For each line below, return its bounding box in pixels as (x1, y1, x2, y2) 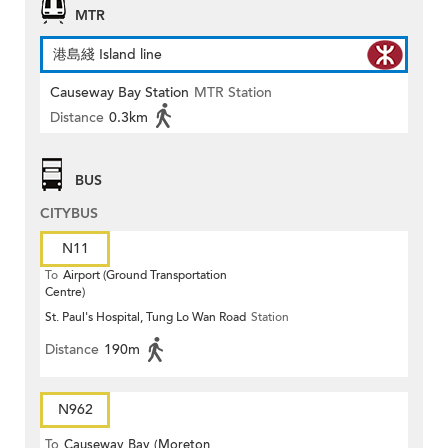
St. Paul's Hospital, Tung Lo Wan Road (45, 309, 246, 326)
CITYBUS (40, 204, 98, 224)
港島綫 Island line (53, 45, 162, 65)
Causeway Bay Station (50, 83, 189, 103)
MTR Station (194, 83, 272, 103)
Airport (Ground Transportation (63, 267, 227, 284)
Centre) (45, 284, 85, 301)
